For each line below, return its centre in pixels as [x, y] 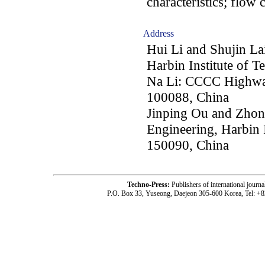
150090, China [188, 145]
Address [159, 33]
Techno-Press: [149, 185]
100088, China [188, 97]
